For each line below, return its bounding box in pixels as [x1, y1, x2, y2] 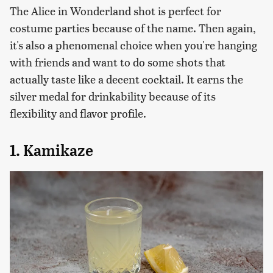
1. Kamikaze [10, 141, 93, 160]
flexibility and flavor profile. [10, 105, 146, 121]
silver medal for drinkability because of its [10, 88, 216, 104]
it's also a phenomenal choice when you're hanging [10, 37, 257, 53]
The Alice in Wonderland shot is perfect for [10, 3, 221, 19]
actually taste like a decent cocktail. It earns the [10, 71, 243, 87]
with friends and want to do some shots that [10, 54, 225, 70]
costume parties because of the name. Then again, [10, 20, 256, 36]
